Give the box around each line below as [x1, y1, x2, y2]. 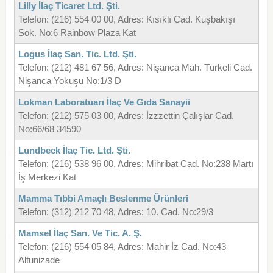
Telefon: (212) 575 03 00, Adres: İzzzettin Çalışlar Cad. [18, 110, 234, 121]
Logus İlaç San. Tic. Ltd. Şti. [18, 49, 136, 60]
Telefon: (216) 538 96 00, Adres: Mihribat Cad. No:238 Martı [18, 158, 253, 169]
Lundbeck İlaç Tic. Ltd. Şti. [18, 145, 130, 156]
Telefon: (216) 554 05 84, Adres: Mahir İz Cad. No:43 [18, 241, 226, 252]
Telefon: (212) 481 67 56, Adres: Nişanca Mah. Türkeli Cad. [18, 62, 252, 73]
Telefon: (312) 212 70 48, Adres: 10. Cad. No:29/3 [18, 207, 213, 218]
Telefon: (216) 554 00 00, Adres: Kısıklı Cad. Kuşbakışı [18, 14, 235, 25]
